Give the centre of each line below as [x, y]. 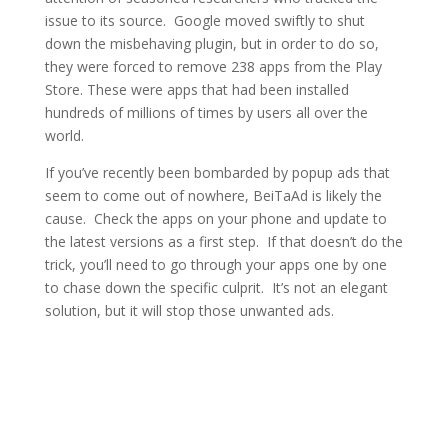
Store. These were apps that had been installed [196, 89]
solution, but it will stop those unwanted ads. [189, 310]
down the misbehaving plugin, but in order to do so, [211, 43]
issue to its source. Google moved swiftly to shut [204, 20]
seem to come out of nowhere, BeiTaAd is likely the [213, 195]
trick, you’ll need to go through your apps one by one [215, 264]
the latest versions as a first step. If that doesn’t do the [223, 241]
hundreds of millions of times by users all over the [206, 112]
